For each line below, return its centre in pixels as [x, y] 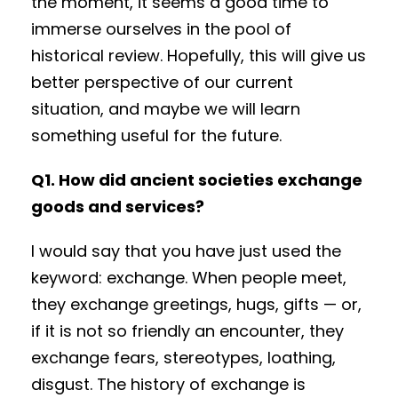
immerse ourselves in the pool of [161, 29]
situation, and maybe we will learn [166, 109]
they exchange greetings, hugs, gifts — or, [196, 305]
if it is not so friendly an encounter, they [187, 331]
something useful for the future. [156, 136]
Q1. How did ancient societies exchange [197, 180]
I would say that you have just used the [186, 251]
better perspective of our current [162, 83]
